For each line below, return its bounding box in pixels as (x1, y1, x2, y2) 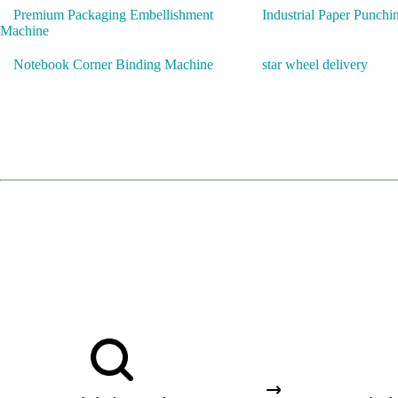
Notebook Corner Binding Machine (13, 57, 213, 72)
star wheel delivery (262, 57, 368, 72)
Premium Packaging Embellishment (13, 7, 213, 22)
